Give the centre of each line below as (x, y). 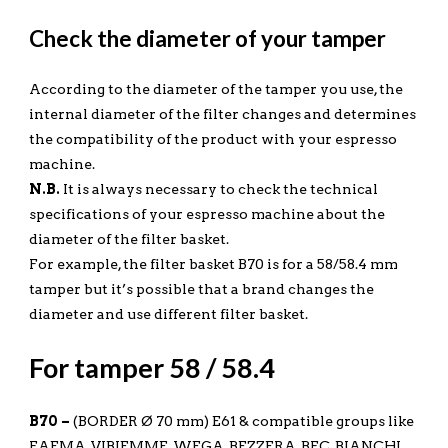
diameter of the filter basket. (128, 238)
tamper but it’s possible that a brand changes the (201, 288)
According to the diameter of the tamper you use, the (215, 88)
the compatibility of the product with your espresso (212, 138)
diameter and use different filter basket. (168, 313)
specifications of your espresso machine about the (206, 213)
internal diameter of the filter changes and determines (222, 113)
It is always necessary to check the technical (218, 188)
